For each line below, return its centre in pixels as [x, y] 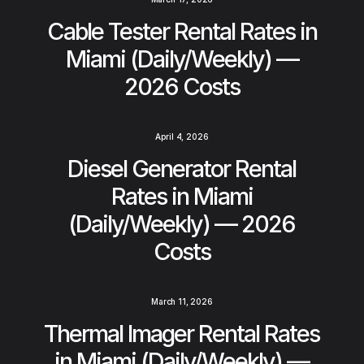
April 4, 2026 [182, 137]
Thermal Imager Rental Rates [182, 334]
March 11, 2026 [182, 302]
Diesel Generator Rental [182, 169]
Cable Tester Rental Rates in [182, 32]
